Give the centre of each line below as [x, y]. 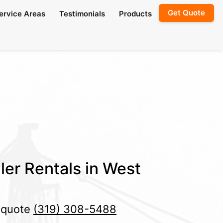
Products [135, 14]
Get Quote [186, 13]
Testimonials [82, 14]
